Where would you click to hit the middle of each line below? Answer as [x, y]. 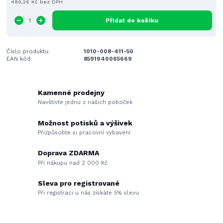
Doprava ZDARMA [69, 153]
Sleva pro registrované [79, 183]
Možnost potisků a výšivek [85, 123]
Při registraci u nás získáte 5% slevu [89, 193]
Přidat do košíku [132, 20]
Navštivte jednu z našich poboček [85, 102]
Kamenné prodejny [71, 93]
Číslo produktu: [28, 51]
